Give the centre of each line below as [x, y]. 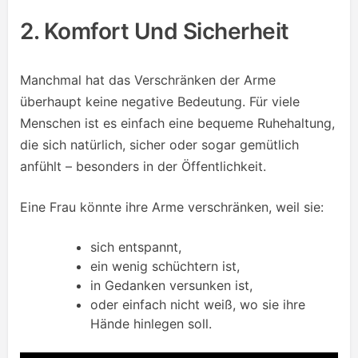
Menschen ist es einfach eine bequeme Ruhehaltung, [177, 123]
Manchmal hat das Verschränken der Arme [148, 80]
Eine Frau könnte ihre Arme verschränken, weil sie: [172, 207]
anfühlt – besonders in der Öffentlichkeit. [143, 167]
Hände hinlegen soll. [151, 324]
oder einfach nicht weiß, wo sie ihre [198, 305]
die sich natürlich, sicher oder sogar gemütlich [159, 145]
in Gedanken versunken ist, [171, 286]
